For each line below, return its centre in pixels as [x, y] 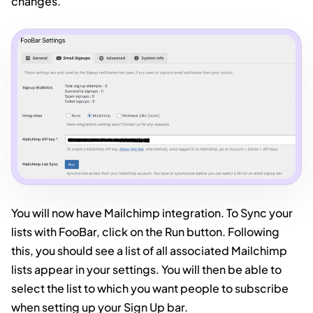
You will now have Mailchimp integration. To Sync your [152, 213]
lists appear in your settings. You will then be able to [146, 270]
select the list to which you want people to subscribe [150, 289]
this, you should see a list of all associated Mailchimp [149, 251]
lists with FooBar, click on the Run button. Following [145, 232]
